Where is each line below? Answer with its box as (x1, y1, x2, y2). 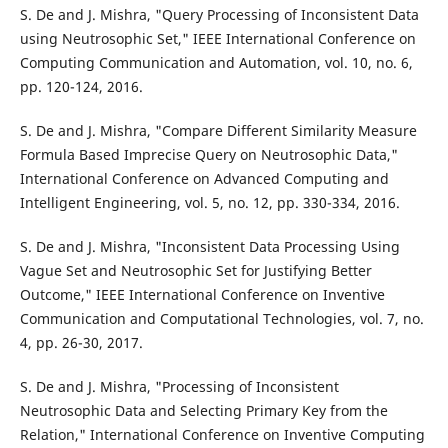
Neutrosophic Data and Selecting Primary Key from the (19, 401, 388, 421)
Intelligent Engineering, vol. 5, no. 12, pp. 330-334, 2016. (19, 193, 400, 213)
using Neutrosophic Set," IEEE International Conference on (19, 29, 416, 49)
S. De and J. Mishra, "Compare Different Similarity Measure (19, 121, 417, 141)
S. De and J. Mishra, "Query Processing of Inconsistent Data (19, 5, 419, 25)
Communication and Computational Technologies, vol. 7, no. (19, 309, 424, 329)
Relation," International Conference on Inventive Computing (19, 425, 425, 445)
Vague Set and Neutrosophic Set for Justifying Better (19, 261, 372, 281)
